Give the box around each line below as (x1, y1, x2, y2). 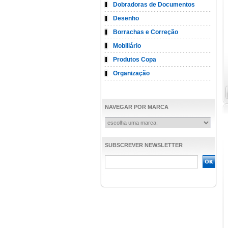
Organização (113, 70, 150, 77)
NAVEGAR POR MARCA (105, 104, 168, 110)
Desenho (113, 15, 139, 22)
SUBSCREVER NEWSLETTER (105, 142, 183, 148)
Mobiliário (113, 42, 141, 49)
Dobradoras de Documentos (113, 1, 195, 8)
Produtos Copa (113, 56, 156, 63)
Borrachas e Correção (113, 28, 178, 36)
